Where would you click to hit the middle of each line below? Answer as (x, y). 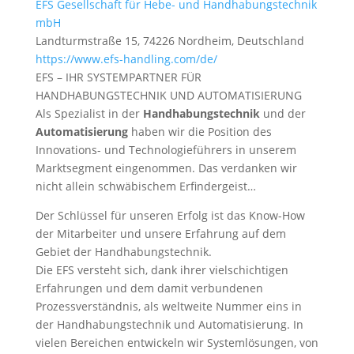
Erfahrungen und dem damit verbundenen (149, 288)
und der (282, 113)
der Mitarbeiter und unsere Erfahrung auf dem (160, 233)
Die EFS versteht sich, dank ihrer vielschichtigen (162, 270)
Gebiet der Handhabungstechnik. (123, 252)
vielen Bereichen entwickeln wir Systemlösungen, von (177, 343)
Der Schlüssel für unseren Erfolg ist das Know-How (170, 215)
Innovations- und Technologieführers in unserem (166, 150)
